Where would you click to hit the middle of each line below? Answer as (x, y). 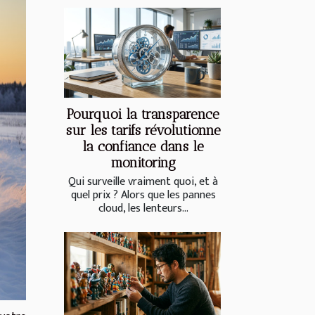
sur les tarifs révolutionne (143, 130)
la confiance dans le (143, 146)
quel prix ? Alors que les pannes (143, 195)
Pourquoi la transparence (143, 114)
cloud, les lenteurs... (143, 208)
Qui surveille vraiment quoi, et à (143, 181)
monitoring (143, 162)
